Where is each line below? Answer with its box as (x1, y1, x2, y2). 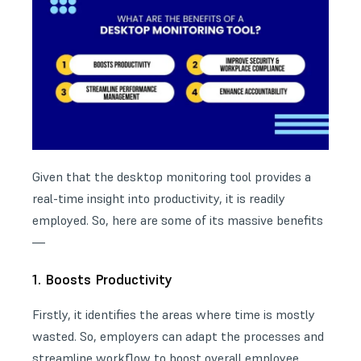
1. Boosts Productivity (32, 271, 172, 289)
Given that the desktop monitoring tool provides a (32, 168, 311, 185)
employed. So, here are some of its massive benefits (32, 212, 323, 229)
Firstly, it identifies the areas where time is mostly (32, 306, 315, 323)
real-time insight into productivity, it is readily (32, 190, 285, 207)
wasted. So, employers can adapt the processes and (32, 328, 324, 345)
